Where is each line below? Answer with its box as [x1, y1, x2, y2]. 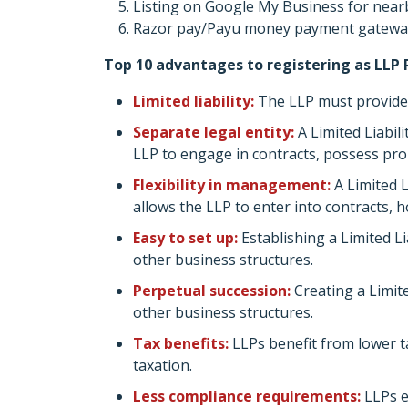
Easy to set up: [133, 228, 238, 248]
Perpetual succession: [133, 280, 291, 301]
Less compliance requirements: [133, 386, 361, 406]
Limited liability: [133, 91, 254, 111]
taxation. [133, 355, 192, 375]
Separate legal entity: [133, 122, 294, 142]
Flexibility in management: [133, 175, 331, 195]
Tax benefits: [133, 333, 229, 353]
